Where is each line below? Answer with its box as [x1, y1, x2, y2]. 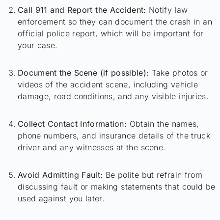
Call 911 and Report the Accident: [18, 5, 146, 15]
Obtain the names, [127, 119, 199, 129]
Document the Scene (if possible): [18, 68, 149, 78]
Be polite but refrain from [103, 170, 202, 180]
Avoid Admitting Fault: [18, 170, 103, 180]
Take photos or [149, 68, 208, 78]
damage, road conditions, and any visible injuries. [18, 91, 209, 102]
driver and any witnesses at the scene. [18, 142, 166, 153]
